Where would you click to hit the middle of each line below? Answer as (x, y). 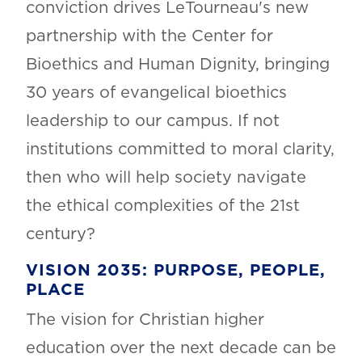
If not (256, 122)
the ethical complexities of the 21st (162, 206)
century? (60, 235)
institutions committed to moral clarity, (180, 150)
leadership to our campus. (129, 122)
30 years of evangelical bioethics (156, 93)
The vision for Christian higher (145, 320)
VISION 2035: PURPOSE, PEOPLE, (175, 271)
